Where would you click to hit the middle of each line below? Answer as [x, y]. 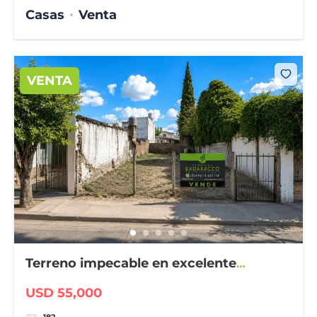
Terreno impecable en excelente [131, 264]
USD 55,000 [64, 293]
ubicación [58, 281]
